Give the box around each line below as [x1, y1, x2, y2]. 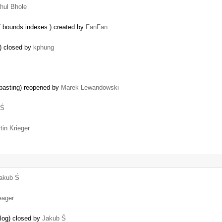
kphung [33, 43, 54, 51]
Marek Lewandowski [61, 84, 119, 92]
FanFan [86, 23, 108, 31]
